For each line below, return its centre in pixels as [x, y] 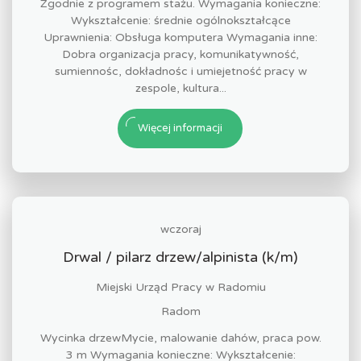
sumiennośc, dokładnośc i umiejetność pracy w [180, 71]
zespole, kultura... [180, 88]
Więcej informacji [180, 128]
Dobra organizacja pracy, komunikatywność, [180, 54]
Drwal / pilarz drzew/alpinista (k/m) [180, 257]
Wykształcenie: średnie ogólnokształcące [180, 21]
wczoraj [180, 229]
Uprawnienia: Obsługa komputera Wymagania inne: [180, 37]
